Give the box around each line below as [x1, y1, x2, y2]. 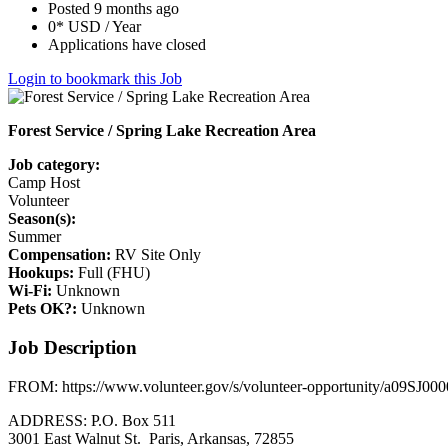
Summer [8, 228, 61, 246]
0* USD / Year [48, 18, 141, 36]
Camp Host [8, 174, 80, 192]
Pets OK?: [8, 300, 77, 318]
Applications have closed [48, 36, 206, 54]
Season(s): [8, 210, 76, 228]
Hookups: [8, 264, 74, 282]
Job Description [8, 337, 137, 359]
